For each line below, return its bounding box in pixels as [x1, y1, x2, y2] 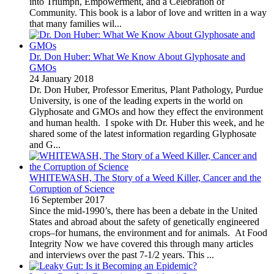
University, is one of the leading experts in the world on [29, 95, 243, 106]
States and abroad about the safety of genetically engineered [29, 216, 259, 227]
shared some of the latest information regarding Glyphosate [29, 128, 256, 139]
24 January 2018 [29, 73, 94, 84]
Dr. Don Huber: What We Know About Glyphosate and [29, 51, 245, 62]
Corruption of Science [29, 183, 114, 194]
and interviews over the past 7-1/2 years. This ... [29, 249, 214, 260]
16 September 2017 [29, 194, 105, 205]
